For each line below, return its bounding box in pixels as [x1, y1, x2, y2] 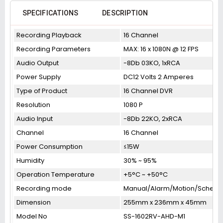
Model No [16, 212, 47, 221]
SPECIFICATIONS [22, 9, 79, 17]
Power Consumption [16, 142, 83, 151]
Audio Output [16, 58, 59, 68]
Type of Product [16, 86, 67, 96]
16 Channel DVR [123, 86, 173, 96]
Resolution [16, 100, 50, 110]
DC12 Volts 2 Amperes [123, 72, 194, 82]
